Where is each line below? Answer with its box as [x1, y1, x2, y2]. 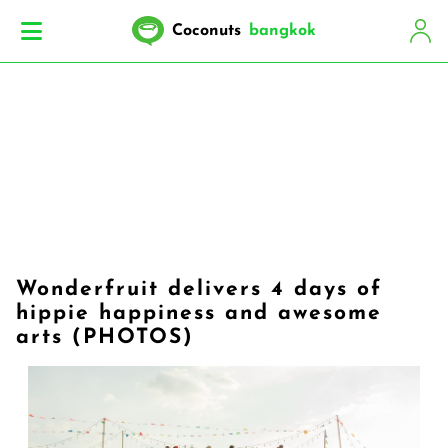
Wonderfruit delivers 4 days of [16, 279, 382, 300]
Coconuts [172, 23, 241, 39]
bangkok [249, 23, 316, 39]
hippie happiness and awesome [16, 303, 382, 324]
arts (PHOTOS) [16, 327, 194, 348]
